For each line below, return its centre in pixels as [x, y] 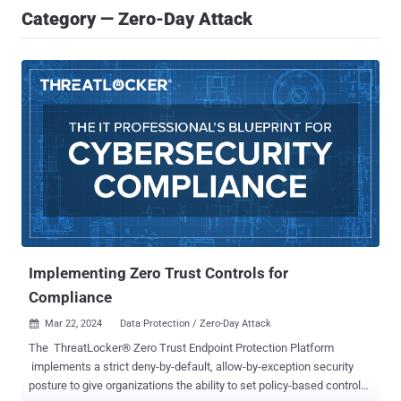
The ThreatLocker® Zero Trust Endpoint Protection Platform [181, 348]
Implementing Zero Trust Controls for [158, 273]
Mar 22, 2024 [73, 324]
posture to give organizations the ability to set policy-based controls [198, 386]
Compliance [70, 298]
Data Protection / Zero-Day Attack [196, 324]
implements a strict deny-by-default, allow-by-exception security [191, 367]
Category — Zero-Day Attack [137, 19]
